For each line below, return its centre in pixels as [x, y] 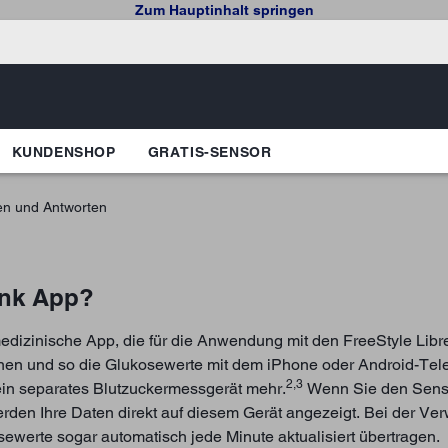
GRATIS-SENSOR [209, 151]
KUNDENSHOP [63, 151]
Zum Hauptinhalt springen [224, 10]
